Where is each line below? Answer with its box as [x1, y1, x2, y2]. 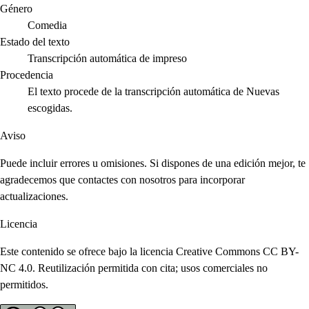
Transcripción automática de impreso [28, 52, 187, 65]
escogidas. [28, 102, 72, 114]
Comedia [28, 19, 67, 32]
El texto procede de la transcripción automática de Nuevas [28, 86, 279, 98]
